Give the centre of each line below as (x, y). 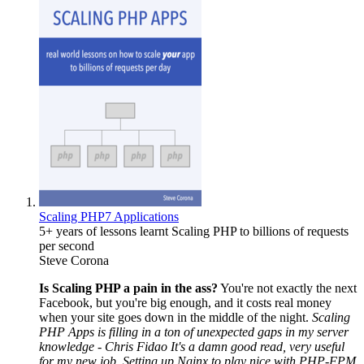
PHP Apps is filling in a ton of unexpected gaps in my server (194, 331)
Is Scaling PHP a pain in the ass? (128, 288)
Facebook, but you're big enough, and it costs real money (185, 302)
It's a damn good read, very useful (258, 346)
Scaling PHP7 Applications (109, 216)
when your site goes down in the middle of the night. (175, 317)
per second (67, 245)
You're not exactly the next (287, 288)
